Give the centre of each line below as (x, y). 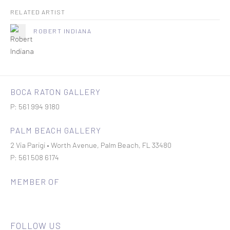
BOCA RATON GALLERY (55, 92)
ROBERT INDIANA (62, 31)
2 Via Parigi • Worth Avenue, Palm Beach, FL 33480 (91, 145)
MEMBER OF (35, 181)
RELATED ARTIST (38, 12)
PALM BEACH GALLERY (56, 130)
